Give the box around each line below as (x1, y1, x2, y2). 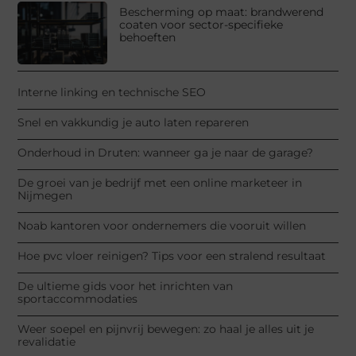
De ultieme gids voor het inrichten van (17, 278, 234, 293)
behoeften (119, 29, 176, 44)
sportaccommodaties (17, 291, 138, 306)
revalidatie (17, 334, 76, 349)
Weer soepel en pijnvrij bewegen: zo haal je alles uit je (17, 321, 315, 336)
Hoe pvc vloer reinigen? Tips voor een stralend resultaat (17, 248, 327, 263)
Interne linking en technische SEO (17, 84, 207, 99)
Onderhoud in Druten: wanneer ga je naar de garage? (17, 145, 314, 160)
